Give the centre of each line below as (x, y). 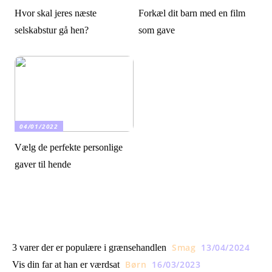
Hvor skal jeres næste (56, 13)
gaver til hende (43, 164)
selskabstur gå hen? (52, 30)
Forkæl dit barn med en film (192, 13)
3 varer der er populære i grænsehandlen (89, 247)
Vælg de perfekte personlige (69, 147)
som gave (157, 30)
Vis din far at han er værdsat (66, 264)
